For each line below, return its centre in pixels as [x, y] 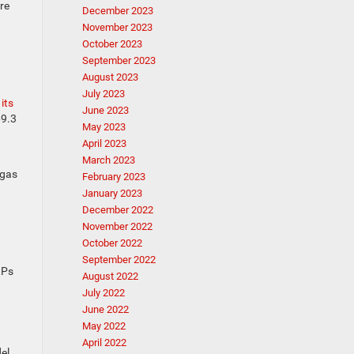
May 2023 [104, 127]
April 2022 [104, 343]
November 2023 [117, 27]
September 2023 [119, 60]
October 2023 [112, 44]
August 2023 [110, 77]
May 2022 [104, 326]
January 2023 [112, 193]
